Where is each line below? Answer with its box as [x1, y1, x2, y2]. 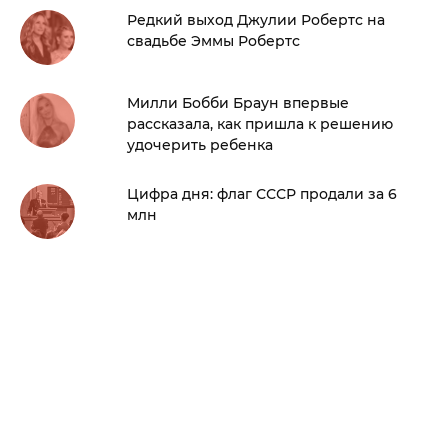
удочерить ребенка [127, 136, 273, 155]
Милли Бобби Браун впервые [127, 94, 349, 113]
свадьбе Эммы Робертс [127, 32, 300, 51]
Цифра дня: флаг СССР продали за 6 [127, 185, 397, 204]
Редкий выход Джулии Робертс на [127, 11, 385, 30]
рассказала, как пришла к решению [127, 115, 393, 134]
